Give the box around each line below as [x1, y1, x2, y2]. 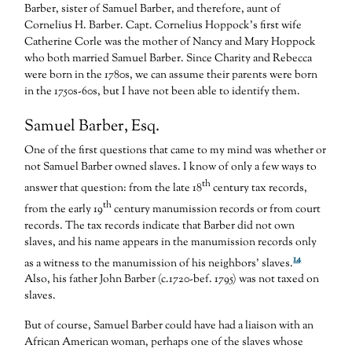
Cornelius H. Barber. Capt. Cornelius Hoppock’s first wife [24, 17, 302, 34]
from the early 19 [24, 201, 104, 218]
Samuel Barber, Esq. [24, 115, 160, 137]
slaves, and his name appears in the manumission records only [24, 234, 317, 251]
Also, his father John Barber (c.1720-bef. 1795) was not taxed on [24, 272, 320, 288]
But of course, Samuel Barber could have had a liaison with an [24, 318, 314, 335]
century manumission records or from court [112, 201, 321, 218]
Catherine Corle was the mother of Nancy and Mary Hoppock [24, 34, 317, 50]
